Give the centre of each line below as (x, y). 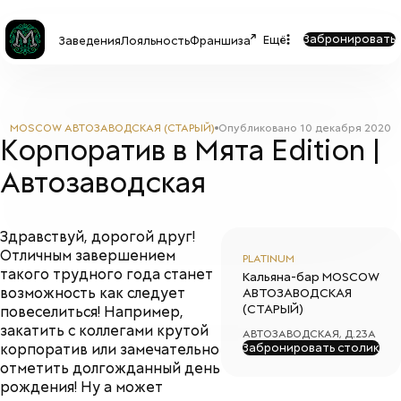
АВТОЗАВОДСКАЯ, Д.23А (309, 334)
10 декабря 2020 (346, 128)
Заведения (90, 40)
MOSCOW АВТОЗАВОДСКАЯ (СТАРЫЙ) (112, 128)
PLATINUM (269, 259)
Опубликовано (259, 128)
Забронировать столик (311, 348)
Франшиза (220, 40)
